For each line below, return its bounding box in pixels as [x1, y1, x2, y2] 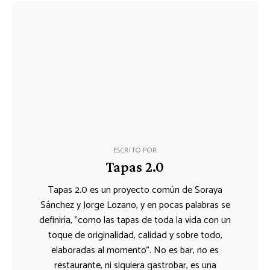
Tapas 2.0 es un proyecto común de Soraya [48, 181, 222, 198]
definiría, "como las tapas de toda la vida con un [39, 212, 231, 228]
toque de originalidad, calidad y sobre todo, [48, 227, 222, 243]
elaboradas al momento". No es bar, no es [51, 242, 219, 259]
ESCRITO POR [113, 144, 157, 156]
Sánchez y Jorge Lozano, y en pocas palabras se [40, 196, 230, 213]
